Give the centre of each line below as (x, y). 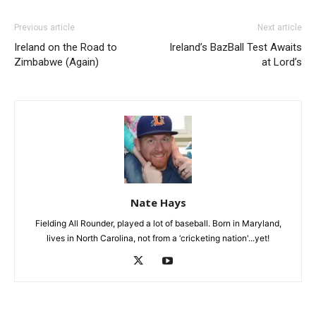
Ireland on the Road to (66, 48)
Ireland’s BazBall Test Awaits (236, 48)
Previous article (44, 28)
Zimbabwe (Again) (56, 62)
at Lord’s (282, 62)
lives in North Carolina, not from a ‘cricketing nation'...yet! (158, 238)
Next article (280, 28)
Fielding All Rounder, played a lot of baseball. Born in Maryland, (158, 224)
